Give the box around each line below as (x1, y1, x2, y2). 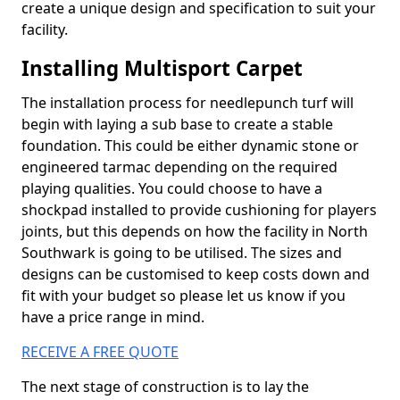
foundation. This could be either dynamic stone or (21, 136, 359, 155)
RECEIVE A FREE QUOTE (21, 342, 179, 362)
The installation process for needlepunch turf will (21, 93, 354, 112)
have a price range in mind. (21, 307, 204, 327)
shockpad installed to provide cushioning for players (21, 200, 377, 220)
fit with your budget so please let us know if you (21, 286, 346, 305)
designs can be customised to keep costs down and (21, 264, 370, 284)
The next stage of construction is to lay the (21, 377, 309, 396)
